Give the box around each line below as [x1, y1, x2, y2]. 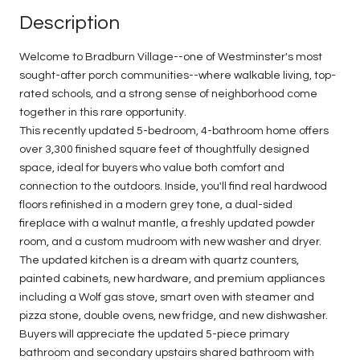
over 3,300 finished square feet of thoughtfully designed [19, 143, 309, 155]
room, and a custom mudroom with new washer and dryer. [19, 235, 321, 247]
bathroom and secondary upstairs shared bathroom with [19, 346, 314, 358]
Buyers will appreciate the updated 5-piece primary [19, 328, 289, 340]
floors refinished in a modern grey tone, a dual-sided [19, 198, 292, 211]
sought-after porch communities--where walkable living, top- [19, 69, 336, 81]
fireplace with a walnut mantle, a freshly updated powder [19, 217, 315, 229]
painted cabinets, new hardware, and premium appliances [19, 272, 325, 284]
